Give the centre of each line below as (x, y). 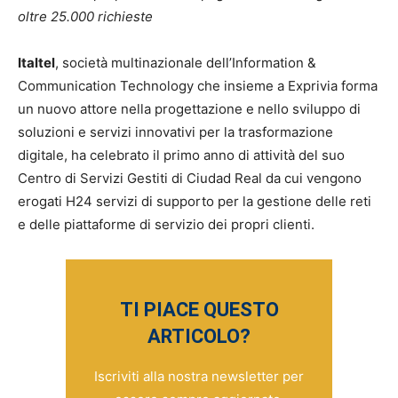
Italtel (36, 63)
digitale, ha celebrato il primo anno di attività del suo (181, 155)
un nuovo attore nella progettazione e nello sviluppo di (189, 109)
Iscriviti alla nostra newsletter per (199, 376)
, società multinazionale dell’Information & (186, 63)
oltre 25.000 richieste (85, 16)
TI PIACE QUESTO (199, 310)
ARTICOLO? (199, 336)
